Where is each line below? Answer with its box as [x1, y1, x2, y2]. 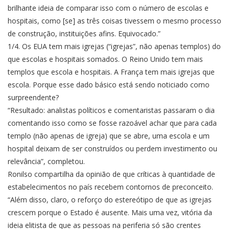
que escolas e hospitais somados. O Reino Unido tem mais [8, 54, 203, 64]
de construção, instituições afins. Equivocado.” [8, 29, 161, 38]
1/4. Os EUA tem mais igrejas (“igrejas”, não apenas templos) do [8, 41, 221, 51]
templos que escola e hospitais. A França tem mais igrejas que [8, 67, 215, 77]
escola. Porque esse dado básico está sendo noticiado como [8, 80, 210, 89]
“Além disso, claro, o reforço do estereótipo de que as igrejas [8, 195, 212, 204]
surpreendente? [8, 93, 59, 102]
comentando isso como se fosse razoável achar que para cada [8, 118, 217, 128]
